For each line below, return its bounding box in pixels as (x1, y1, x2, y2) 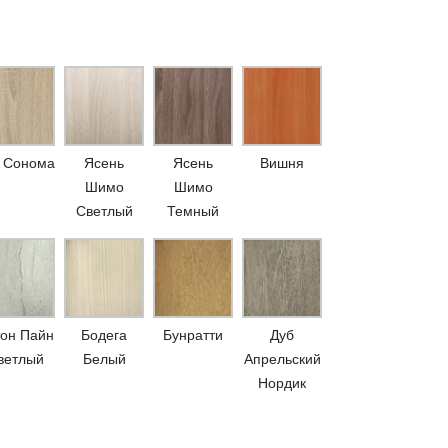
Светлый (75, 203, 133, 219)
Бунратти (163, 327, 223, 343)
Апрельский (243, 351, 321, 367)
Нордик (258, 375, 306, 391)
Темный (167, 203, 219, 219)
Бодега (81, 327, 127, 343)
